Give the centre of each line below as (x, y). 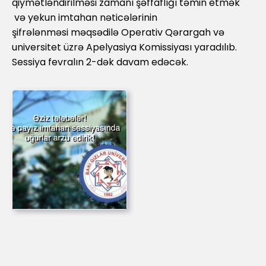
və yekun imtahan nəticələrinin (85, 17)
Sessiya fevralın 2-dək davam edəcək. (100, 62)
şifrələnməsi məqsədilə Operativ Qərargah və (118, 32)
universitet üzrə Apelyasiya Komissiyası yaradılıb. (124, 47)
